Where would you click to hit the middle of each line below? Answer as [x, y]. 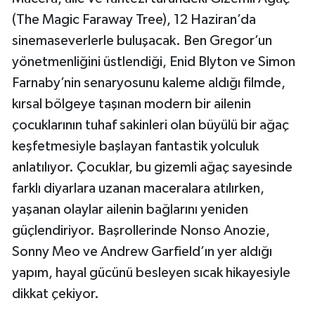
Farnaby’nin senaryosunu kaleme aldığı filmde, [149, 83]
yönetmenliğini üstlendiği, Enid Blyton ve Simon [154, 62]
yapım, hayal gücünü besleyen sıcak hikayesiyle [151, 273]
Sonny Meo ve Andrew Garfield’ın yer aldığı [142, 252]
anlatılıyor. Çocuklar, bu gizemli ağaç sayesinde [152, 168]
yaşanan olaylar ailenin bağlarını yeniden [130, 210]
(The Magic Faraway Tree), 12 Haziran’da [134, 20]
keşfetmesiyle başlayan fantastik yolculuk [135, 147]
